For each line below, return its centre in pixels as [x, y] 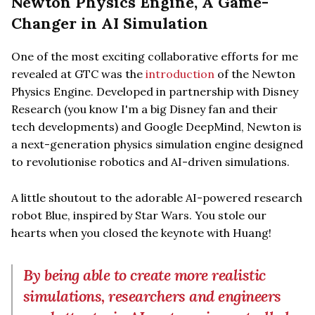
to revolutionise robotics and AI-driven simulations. [150, 161]
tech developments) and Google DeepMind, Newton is [156, 126]
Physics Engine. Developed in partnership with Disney [155, 91]
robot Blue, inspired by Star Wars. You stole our [139, 215]
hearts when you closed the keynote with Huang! [141, 232]
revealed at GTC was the [78, 73]
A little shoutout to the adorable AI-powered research [157, 197]
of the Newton [255, 73]
